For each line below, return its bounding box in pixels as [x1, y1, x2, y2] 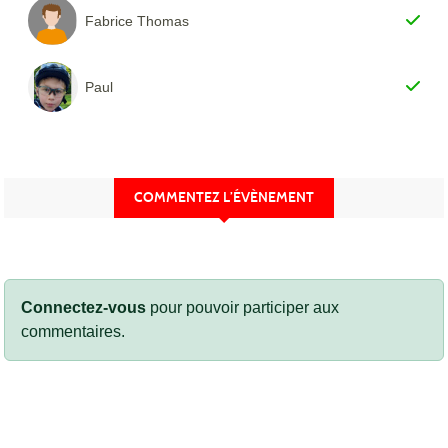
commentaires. [21, 322, 125, 340]
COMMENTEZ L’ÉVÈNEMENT [134, 188, 314, 206]
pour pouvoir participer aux [146, 298, 339, 316]
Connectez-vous [21, 298, 146, 316]
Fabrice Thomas [85, 12, 190, 29]
